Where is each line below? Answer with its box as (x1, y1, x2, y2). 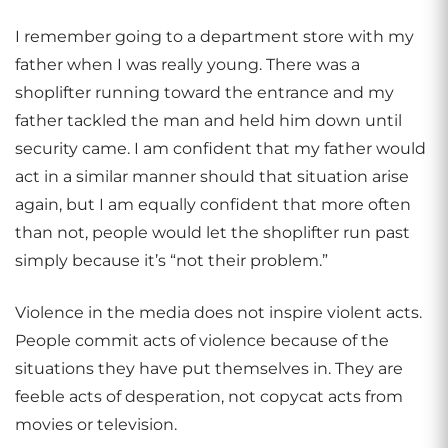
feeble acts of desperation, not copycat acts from (15, 387, 403, 406)
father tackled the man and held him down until (15, 111, 402, 130)
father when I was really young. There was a (15, 55, 360, 74)
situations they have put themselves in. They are (15, 359, 403, 378)
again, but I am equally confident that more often (15, 195, 411, 214)
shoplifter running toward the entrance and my (15, 83, 394, 102)
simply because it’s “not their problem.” (15, 251, 328, 270)
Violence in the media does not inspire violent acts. (15, 303, 422, 322)
